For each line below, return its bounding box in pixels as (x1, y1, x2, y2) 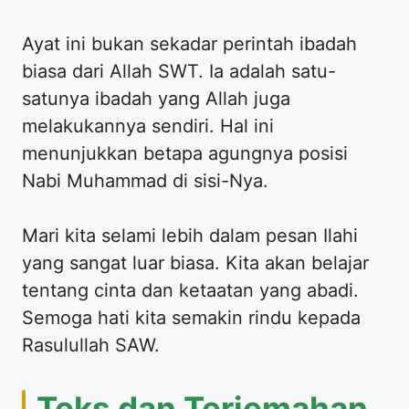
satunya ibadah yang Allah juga (22, 87, 290, 110)
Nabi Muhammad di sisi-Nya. (22, 169, 268, 192)
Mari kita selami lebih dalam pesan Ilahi (22, 224, 358, 246)
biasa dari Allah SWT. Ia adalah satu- (22, 59, 336, 82)
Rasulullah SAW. (22, 333, 160, 356)
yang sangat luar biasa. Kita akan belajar (22, 251, 369, 274)
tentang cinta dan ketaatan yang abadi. (22, 278, 359, 301)
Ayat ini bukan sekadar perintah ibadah (22, 32, 357, 55)
